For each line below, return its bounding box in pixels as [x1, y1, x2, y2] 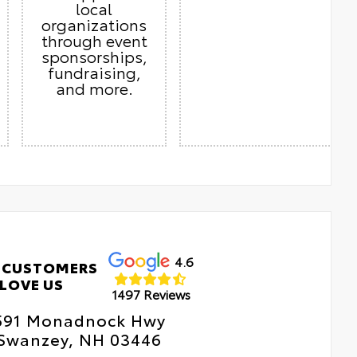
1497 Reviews [111, 284, 190, 303]
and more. [55, 76, 133, 100]
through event [41, 29, 147, 52]
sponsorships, [41, 45, 147, 68]
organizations [41, 13, 147, 36]
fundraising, [47, 61, 141, 84]
